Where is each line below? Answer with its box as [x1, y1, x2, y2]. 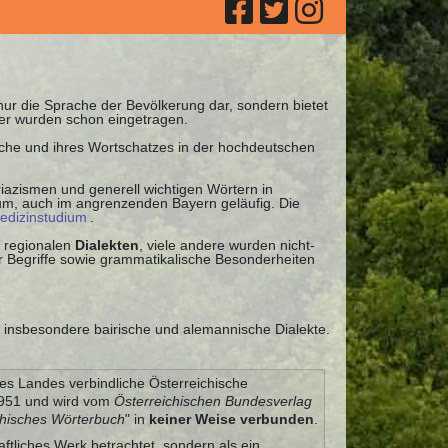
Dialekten [75, 236, 139, 253]
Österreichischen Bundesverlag [113, 393, 312, 410]
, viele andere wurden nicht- [139, 236, 315, 253]
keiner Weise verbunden [148, 411, 314, 428]
